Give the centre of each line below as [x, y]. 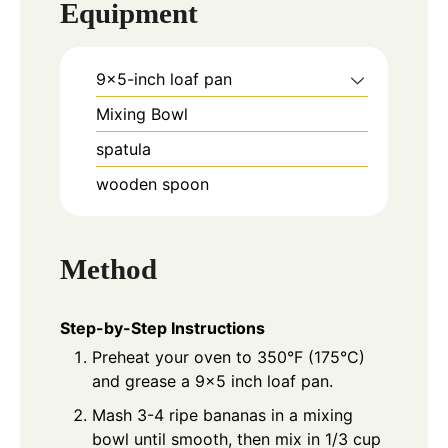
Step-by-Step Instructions [162, 327]
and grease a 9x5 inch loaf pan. [212, 380]
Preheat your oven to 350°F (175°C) [228, 356]
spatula [123, 149]
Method [108, 269]
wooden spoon [152, 184]
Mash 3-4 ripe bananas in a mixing [222, 414]
